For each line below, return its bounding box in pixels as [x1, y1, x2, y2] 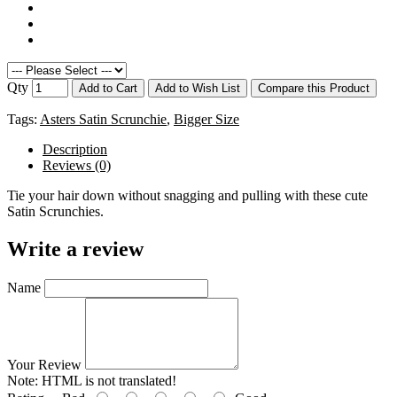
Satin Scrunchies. [7, 204, 104, 220]
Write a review [7, 237, 144, 261]
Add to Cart [79, 82, 137, 96]
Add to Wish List [155, 82, 240, 96]
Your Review [7, 357, 82, 373]
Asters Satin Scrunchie [40, 112, 167, 128]
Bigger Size [174, 112, 239, 128]
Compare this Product [258, 82, 370, 96]
